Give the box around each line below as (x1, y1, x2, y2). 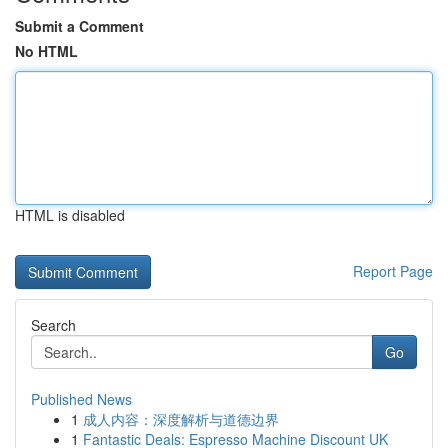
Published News (31, 389, 132, 409)
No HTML (15, 41, 78, 61)
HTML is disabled (15, 205, 125, 225)
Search (31, 315, 76, 335)
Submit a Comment (15, 16, 144, 36)
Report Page (353, 261, 433, 281)
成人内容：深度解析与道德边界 (83, 409, 279, 429)
